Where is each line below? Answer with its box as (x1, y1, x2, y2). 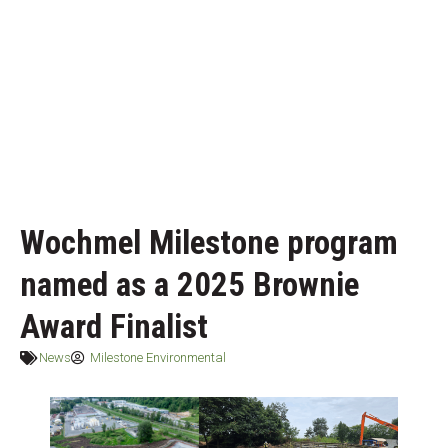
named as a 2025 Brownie (20, 265, 359, 304)
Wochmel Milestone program (20, 223, 398, 262)
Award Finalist (20, 307, 208, 346)
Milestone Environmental (90, 350, 226, 365)
